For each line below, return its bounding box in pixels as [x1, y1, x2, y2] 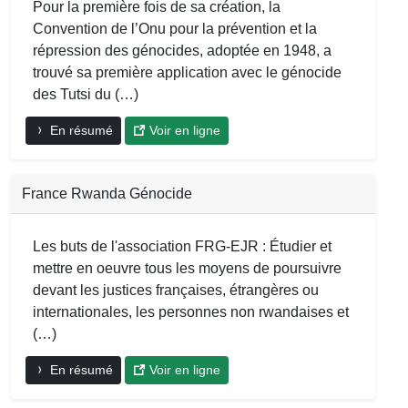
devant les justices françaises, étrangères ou [33, 281, 319, 298]
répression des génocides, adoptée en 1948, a [33, 42, 331, 58]
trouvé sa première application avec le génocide [33, 64, 342, 80]
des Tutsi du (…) [33, 86, 138, 102]
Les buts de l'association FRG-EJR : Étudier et [33, 238, 331, 254]
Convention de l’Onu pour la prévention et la [33, 20, 317, 36]
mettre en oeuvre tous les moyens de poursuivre [33, 260, 342, 276]
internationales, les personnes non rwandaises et [33, 303, 349, 320]
